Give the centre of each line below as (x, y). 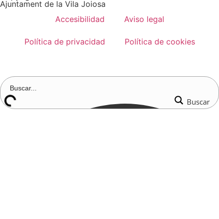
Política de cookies (160, 42)
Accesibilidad (80, 19)
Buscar (198, 102)
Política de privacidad (65, 42)
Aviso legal (144, 19)
